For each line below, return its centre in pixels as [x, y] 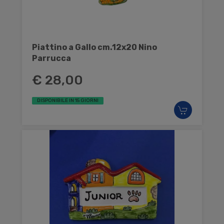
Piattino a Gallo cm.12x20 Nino [94, 47]
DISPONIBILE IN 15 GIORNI [68, 100]
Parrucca [51, 58]
